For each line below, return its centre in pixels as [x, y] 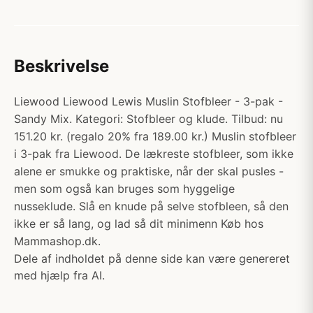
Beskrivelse [61, 66]
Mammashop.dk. [57, 241]
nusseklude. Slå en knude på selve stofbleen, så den [151, 206]
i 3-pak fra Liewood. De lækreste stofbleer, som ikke [154, 154]
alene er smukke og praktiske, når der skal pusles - [149, 171]
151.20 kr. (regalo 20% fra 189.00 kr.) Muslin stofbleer [155, 136]
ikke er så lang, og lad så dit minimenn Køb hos [139, 224]
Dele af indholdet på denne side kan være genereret [152, 259]
